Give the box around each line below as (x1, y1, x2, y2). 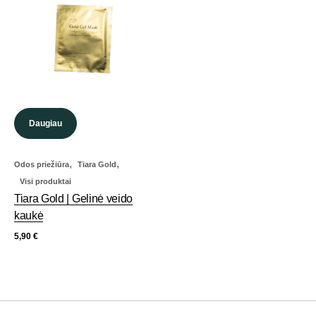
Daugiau (29, 119, 62, 128)
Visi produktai (20, 177, 71, 186)
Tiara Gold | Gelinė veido (14, 193, 133, 205)
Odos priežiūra (14, 160, 69, 169)
